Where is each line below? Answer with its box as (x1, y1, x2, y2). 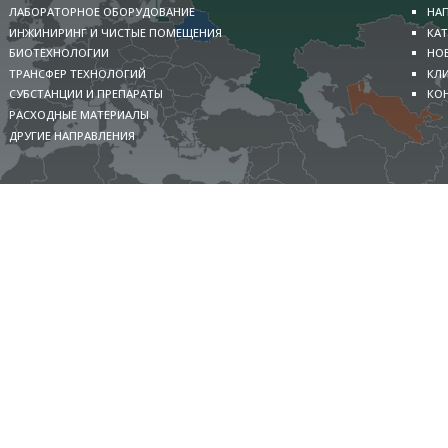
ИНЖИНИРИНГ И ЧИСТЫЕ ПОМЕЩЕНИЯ (8, 24, 222, 40)
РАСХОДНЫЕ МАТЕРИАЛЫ (8, 106, 149, 122)
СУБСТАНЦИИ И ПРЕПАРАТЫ (8, 86, 163, 102)
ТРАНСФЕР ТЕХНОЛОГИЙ (8, 65, 146, 81)
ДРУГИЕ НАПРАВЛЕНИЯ (8, 127, 135, 143)
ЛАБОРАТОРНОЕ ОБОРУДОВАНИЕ (8, 3, 195, 19)
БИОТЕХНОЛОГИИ (8, 45, 109, 61)
